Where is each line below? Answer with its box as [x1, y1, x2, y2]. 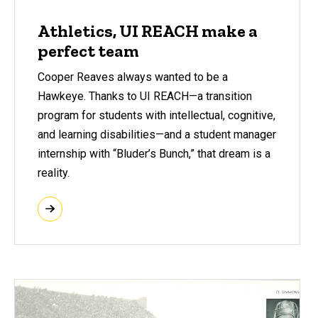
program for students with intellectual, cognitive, [38, 108, 275, 122]
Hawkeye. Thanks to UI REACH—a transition [38, 89, 252, 103]
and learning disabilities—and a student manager [38, 127, 276, 141]
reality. [38, 165, 70, 180]
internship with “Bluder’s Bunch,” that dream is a [38, 146, 270, 160]
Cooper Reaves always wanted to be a [38, 70, 228, 84]
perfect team [38, 40, 139, 62]
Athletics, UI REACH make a [38, 21, 258, 42]
